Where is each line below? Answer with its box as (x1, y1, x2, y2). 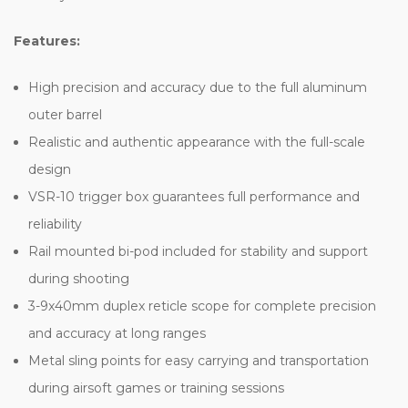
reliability (28, 215, 83, 232)
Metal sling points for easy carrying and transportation (28, 352, 370, 369)
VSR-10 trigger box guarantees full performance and (28, 188, 361, 205)
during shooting (28, 270, 130, 287)
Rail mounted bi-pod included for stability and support (28, 242, 369, 260)
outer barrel (28, 106, 103, 123)
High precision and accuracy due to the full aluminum (28, 78, 368, 96)
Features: (14, 32, 80, 49)
